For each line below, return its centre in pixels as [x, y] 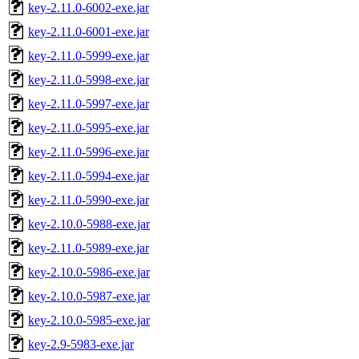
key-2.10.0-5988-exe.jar [89, 224]
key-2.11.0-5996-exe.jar [89, 151]
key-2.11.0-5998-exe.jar [89, 79]
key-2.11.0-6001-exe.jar [89, 31]
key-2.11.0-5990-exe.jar [89, 200]
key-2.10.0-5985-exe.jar [89, 320]
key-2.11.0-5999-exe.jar [89, 55]
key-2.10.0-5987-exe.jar [89, 296]
